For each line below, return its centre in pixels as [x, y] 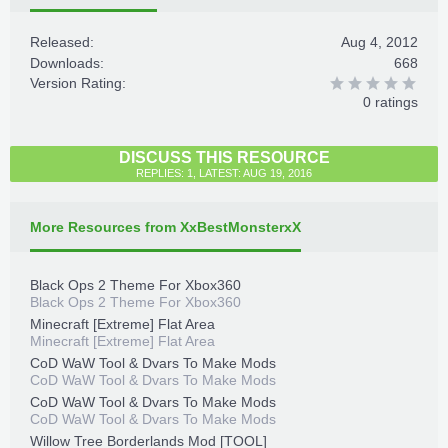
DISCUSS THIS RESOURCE [224, 157]
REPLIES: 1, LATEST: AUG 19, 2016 [224, 173]
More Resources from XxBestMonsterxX [165, 227]
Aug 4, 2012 [379, 42]
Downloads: [67, 63]
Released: [62, 42]
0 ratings [390, 102]
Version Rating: [78, 83]
